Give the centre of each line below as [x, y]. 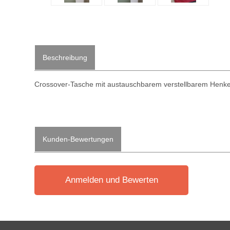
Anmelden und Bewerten [111, 180]
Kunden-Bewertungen [78, 139]
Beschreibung [65, 57]
